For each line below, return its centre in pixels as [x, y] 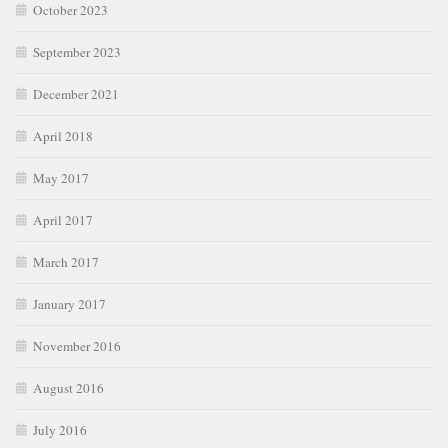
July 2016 [60, 430]
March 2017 [66, 262]
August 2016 [68, 388]
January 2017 [69, 304]
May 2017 [61, 178]
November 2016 [77, 346]
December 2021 [76, 94]
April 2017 [63, 220]
